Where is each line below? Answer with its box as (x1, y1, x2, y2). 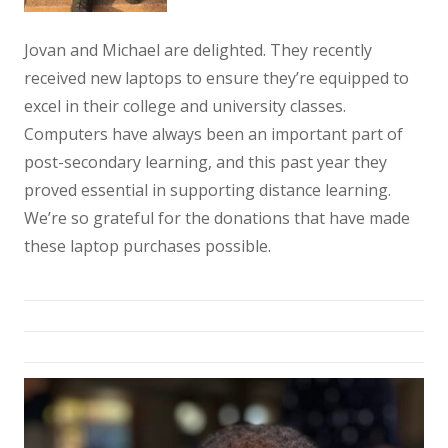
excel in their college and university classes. (24, 95, 346, 117)
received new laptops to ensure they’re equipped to (24, 67, 409, 89)
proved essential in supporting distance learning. (24, 179, 391, 201)
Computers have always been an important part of (24, 123, 403, 145)
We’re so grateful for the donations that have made (24, 207, 410, 229)
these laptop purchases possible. (24, 235, 271, 257)
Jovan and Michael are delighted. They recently (24, 39, 372, 61)
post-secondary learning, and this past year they (24, 151, 387, 173)
